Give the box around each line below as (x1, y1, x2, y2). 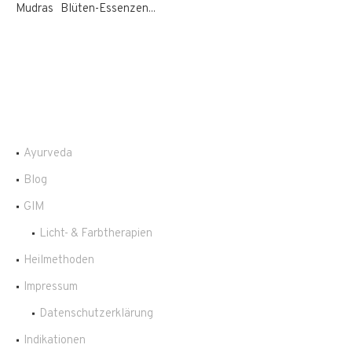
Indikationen (24, 332, 86, 348)
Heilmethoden (24, 252, 94, 268)
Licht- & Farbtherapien (39, 225, 152, 241)
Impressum (24, 279, 78, 295)
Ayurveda (24, 145, 72, 161)
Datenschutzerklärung (39, 306, 153, 321)
